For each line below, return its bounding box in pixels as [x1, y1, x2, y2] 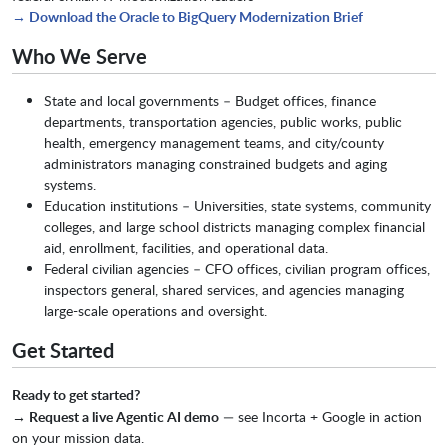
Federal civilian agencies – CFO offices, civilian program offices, [44, 259, 430, 279]
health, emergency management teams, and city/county [44, 133, 384, 153]
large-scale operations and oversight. [44, 301, 267, 321]
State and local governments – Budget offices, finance [44, 91, 376, 111]
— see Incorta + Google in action [219, 407, 422, 427]
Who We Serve [12, 42, 147, 71]
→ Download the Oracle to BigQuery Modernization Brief [12, 7, 363, 27]
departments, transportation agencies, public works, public [44, 112, 402, 132]
